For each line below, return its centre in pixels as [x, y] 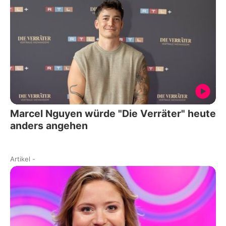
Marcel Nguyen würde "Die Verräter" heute [113, 114]
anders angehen [49, 126]
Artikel [20, 159]
